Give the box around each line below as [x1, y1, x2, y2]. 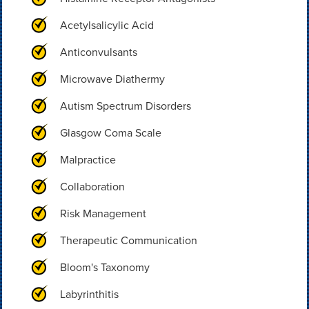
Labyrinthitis [59, 286, 119, 302]
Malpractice [59, 152, 116, 168]
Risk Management [59, 206, 146, 221]
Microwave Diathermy [59, 71, 165, 87]
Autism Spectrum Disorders [59, 98, 191, 114]
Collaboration [59, 179, 125, 195]
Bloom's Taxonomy [59, 259, 150, 275]
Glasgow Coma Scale [59, 125, 161, 141]
